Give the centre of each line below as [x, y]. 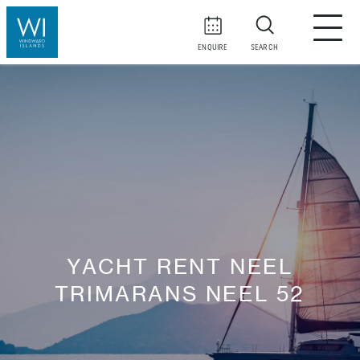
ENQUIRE [213, 48]
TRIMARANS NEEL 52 [180, 294]
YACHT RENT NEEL [180, 266]
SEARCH [264, 48]
